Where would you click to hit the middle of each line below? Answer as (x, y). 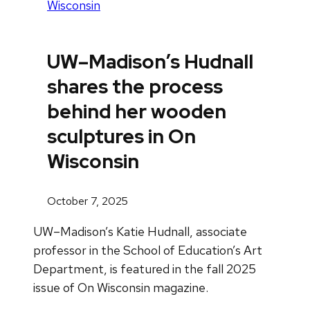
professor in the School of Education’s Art (148, 250)
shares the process (135, 87)
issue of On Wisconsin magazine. (121, 287)
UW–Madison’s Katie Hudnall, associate (140, 231)
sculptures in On (121, 137)
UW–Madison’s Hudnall (150, 62)
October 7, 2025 (88, 201)
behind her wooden (137, 112)
